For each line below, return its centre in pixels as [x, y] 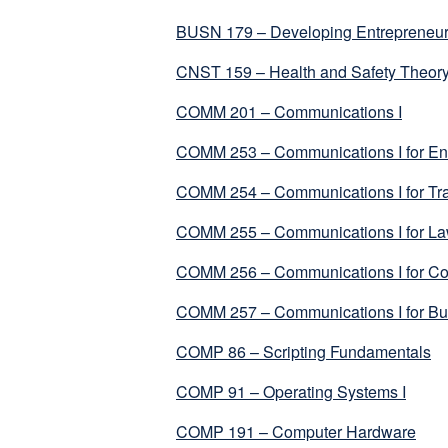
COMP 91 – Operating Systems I [291, 392]
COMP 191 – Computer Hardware [296, 432]
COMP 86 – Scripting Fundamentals [303, 352]
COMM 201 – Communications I [289, 112]
